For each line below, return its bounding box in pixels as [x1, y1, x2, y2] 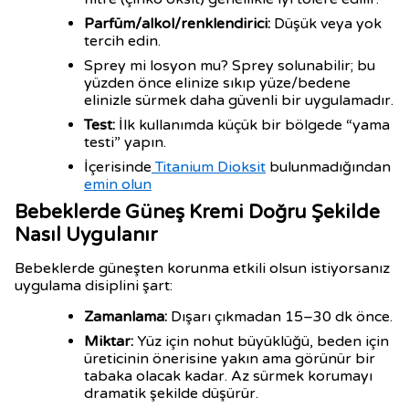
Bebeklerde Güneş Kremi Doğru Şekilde [15, 201, 380, 224]
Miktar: [84, 332, 133, 351]
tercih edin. [84, 32, 161, 50]
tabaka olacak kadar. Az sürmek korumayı [84, 367, 372, 385]
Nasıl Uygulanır [15, 224, 162, 246]
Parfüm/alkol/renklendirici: [84, 15, 270, 33]
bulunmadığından [266, 158, 391, 176]
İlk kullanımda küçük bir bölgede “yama [115, 116, 390, 134]
